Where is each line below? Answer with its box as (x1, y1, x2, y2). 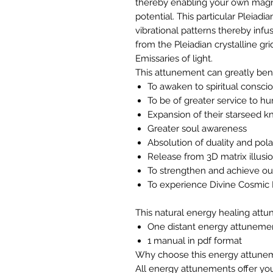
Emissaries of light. (135, 53, 215, 65)
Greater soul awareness (147, 123, 247, 135)
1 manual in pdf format (147, 235, 242, 247)
